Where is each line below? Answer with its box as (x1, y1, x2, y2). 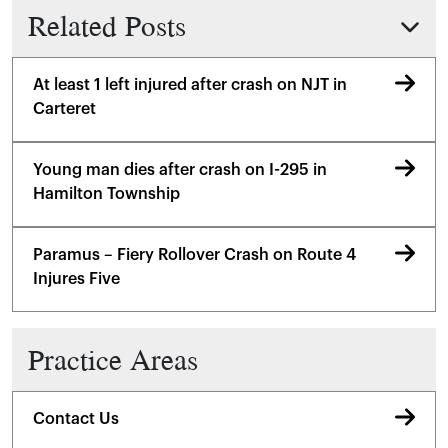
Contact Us (33, 411, 119, 427)
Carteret (33, 101, 96, 117)
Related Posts (28, 4, 186, 46)
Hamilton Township (33, 186, 180, 202)
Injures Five (33, 271, 120, 287)
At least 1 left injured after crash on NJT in (33, 77, 347, 93)
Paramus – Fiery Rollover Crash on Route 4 (33, 247, 356, 263)
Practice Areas (28, 338, 198, 380)
